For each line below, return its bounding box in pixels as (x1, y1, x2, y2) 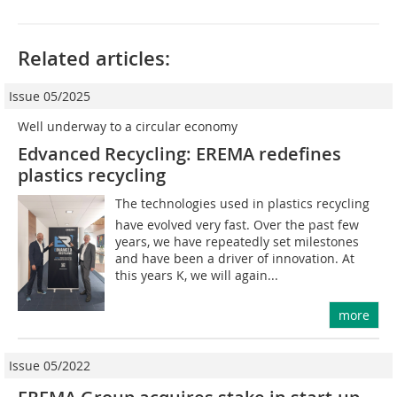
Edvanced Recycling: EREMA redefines (18, 142, 341, 166)
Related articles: (18, 45, 170, 72)
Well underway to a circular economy (18, 118, 237, 135)
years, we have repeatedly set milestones (115, 233, 360, 250)
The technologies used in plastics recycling (115, 195, 370, 212)
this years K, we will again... (115, 267, 279, 284)
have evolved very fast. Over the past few (115, 216, 360, 233)
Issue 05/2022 (9, 357, 90, 374)
